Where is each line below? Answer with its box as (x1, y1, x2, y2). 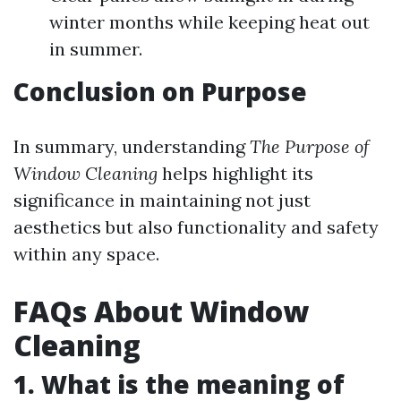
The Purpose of (250, 135, 370, 158)
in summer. (49, 38, 142, 60)
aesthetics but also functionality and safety (13, 216, 379, 238)
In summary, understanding (13, 135, 250, 158)
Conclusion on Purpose (13, 74, 307, 108)
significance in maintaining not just (13, 189, 311, 211)
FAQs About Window (13, 292, 309, 330)
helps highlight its (158, 162, 313, 184)
